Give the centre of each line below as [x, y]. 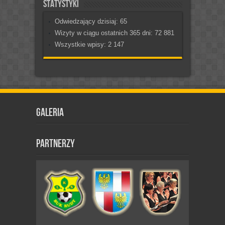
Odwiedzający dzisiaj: [87, 22]
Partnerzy [55, 144]
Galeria [50, 113]
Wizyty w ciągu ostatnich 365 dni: [104, 33]
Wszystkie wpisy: [81, 45]
